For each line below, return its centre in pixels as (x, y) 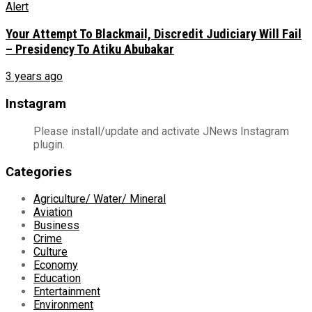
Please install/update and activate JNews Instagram (161, 131)
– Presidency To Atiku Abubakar (90, 49)
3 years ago (34, 77)
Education (57, 279)
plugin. (49, 144)
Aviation (53, 212)
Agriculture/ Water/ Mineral (100, 199)
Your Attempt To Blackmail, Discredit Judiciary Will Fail (154, 34)
